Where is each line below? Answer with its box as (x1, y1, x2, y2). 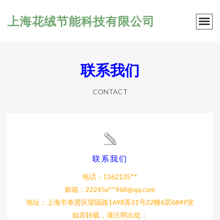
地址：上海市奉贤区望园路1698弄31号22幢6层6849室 (26, 198, 194, 206)
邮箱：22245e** (65, 185, 115, 193)
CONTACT (92, 87, 128, 96)
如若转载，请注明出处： (72, 211, 148, 219)
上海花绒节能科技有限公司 (7, 13, 155, 28)
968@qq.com (115, 185, 155, 193)
